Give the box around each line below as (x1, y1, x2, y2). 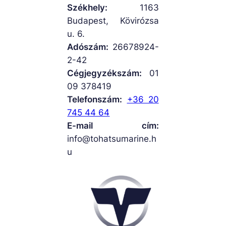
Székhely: (67, 3, 108, 13)
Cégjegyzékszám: (67, 68, 142, 79)
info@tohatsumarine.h (67, 134, 157, 144)
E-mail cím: (67, 121, 159, 131)
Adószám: (67, 42, 109, 52)
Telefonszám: (67, 94, 123, 105)
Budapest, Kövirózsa (67, 16, 159, 26)
